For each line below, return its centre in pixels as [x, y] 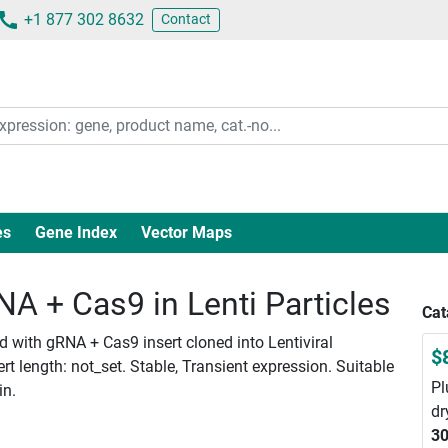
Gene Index [75, 232]
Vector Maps [186, 232]
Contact [186, 19]
